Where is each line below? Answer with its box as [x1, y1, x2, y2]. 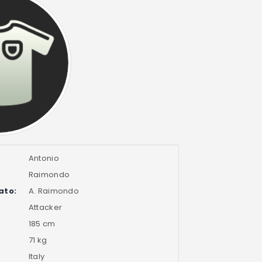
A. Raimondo [28, 185, 79, 197]
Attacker [28, 202, 63, 213]
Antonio [28, 153, 59, 164]
